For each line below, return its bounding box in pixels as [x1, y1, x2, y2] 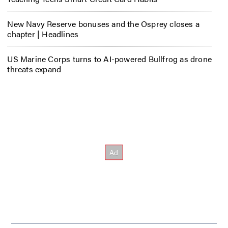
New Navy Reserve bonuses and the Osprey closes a [7, 17, 199, 30]
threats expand [7, 63, 62, 75]
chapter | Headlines [7, 27, 79, 40]
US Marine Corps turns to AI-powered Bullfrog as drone [7, 52, 212, 65]
